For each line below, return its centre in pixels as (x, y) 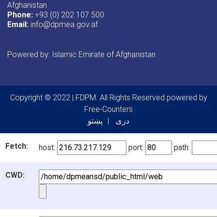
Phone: (20, 15)
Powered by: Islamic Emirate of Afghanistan (81, 54)
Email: (18, 24)
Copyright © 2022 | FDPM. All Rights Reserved (88, 97)
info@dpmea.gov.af (63, 24)
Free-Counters (108, 109)
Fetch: (17, 146)
